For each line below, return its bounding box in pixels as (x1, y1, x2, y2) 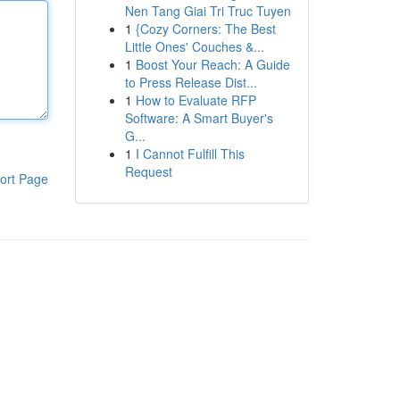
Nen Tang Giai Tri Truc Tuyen (124, 2, 291, 20)
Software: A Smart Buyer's (124, 109, 273, 127)
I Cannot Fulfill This (135, 145, 245, 162)
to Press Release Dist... (124, 73, 257, 91)
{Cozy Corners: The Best (135, 20, 276, 37)
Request (124, 162, 172, 180)
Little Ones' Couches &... (124, 37, 264, 55)
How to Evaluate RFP (135, 91, 256, 109)
